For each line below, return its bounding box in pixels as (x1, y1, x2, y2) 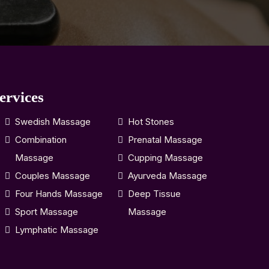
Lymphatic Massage (14, 224, 98, 236)
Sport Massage (14, 206, 78, 218)
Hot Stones (127, 116, 174, 128)
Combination (14, 134, 67, 146)
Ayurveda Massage (127, 170, 207, 182)
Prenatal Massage (127, 134, 202, 146)
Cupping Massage (127, 152, 203, 164)
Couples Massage (14, 170, 90, 182)
